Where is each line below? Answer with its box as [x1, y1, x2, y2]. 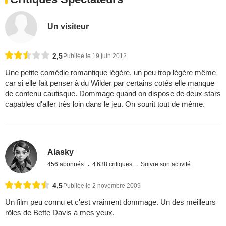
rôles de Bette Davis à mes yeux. [5, 208, 115, 217]
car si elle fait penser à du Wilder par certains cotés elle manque [5, 79, 214, 88]
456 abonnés [47, 160, 86, 168]
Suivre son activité [141, 160, 191, 168]
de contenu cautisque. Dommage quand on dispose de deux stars [5, 89, 221, 98]
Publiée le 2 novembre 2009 [63, 182, 141, 189]
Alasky [47, 147, 74, 156]
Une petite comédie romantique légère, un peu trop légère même [5, 68, 216, 77]
